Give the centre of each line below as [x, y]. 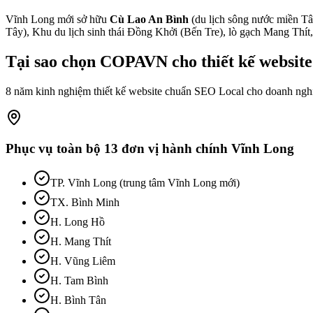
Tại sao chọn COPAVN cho [103, 61]
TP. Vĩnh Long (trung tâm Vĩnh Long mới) [145, 183]
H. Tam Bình [79, 281]
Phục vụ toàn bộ [55, 149]
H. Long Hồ [78, 222]
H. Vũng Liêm [83, 261]
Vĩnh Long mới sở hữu [58, 19]
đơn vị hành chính [175, 149]
